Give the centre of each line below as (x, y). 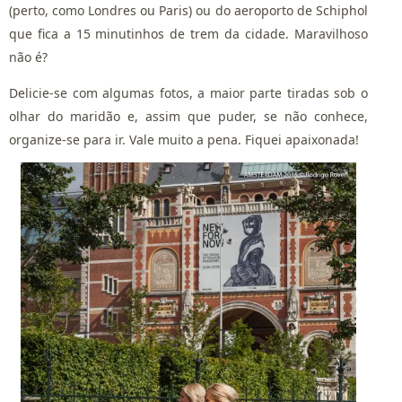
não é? (28, 57)
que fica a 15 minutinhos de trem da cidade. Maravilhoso (188, 34)
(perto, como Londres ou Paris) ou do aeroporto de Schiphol (188, 11)
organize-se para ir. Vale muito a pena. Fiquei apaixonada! (184, 140)
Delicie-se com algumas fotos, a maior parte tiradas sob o (188, 93)
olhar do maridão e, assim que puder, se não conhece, (188, 117)
